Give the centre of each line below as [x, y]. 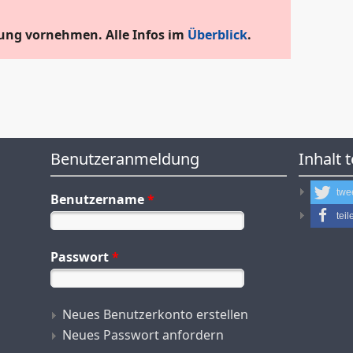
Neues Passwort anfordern [143, 334]
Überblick [217, 34]
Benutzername [99, 199]
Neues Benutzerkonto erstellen [155, 314]
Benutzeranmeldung [125, 158]
